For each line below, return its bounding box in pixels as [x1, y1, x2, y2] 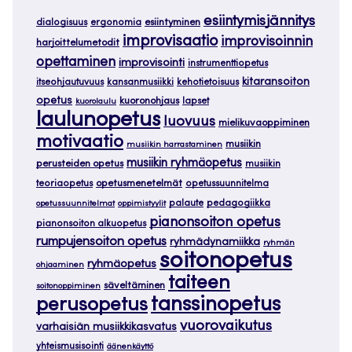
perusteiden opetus [36, 159, 123, 170]
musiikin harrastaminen [126, 140, 222, 149]
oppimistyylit [118, 199, 166, 208]
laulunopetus [36, 109, 160, 132]
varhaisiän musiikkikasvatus [36, 321, 177, 333]
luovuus [163, 115, 215, 130]
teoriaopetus [36, 178, 93, 189]
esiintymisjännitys [203, 14, 315, 29]
